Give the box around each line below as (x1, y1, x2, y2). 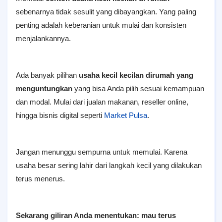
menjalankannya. (16, 34, 71, 43)
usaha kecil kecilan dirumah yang (79, 71, 193, 79)
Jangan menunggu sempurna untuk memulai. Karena (16, 148, 187, 156)
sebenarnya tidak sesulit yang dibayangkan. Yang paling (16, 7, 196, 16)
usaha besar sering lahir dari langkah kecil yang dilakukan (16, 161, 202, 169)
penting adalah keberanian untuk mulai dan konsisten (16, 21, 186, 29)
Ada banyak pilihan (16, 71, 79, 79)
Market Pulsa (104, 111, 147, 119)
